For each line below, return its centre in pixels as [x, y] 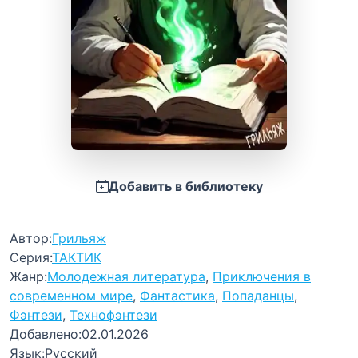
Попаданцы [258, 296]
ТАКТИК [77, 257]
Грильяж [79, 238]
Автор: [31, 238]
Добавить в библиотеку [185, 186]
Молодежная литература [126, 276]
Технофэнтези [113, 315]
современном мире [71, 296]
